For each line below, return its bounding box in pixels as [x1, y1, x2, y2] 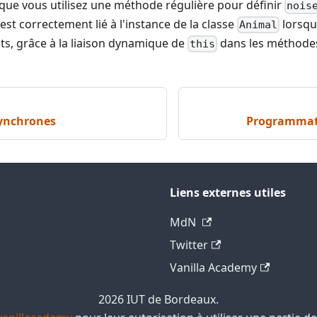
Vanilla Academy [170, 260, 257, 276]
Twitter [170, 237, 208, 253]
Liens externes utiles [170, 185, 286, 201]
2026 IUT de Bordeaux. [98, 292, 219, 308]
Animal [238, 18, 277, 32]
